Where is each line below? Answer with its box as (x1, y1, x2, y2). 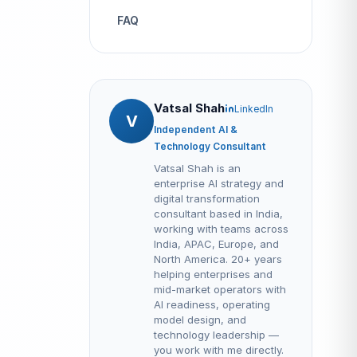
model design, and (154, 313, 246, 327)
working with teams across (154, 222, 288, 236)
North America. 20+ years (154, 253, 282, 266)
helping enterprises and (154, 268, 273, 281)
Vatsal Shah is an (154, 162, 241, 175)
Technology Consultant (154, 140, 266, 153)
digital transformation (154, 192, 260, 206)
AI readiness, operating (154, 298, 270, 312)
